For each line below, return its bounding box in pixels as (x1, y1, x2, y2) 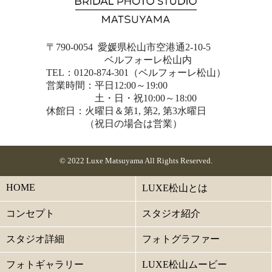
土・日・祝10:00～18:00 (46, 92, 197, 103)
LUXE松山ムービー (142, 259, 227, 270)
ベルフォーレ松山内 (46, 54, 192, 65)
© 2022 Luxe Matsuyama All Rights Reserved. (59, 155, 212, 165)
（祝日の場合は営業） (46, 118, 182, 129)
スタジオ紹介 (142, 208, 200, 219)
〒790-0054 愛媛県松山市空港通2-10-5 (46, 41, 211, 52)
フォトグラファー (142, 233, 220, 244)
